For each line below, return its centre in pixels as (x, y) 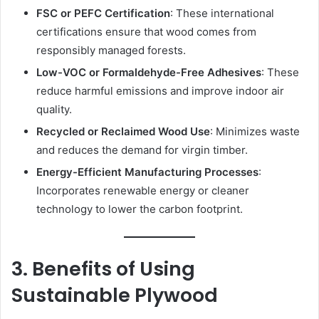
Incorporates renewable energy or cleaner (143, 190)
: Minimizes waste (255, 131)
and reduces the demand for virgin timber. (142, 150)
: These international (222, 13)
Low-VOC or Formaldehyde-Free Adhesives (149, 72)
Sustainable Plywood (115, 296)
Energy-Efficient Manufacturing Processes (147, 172)
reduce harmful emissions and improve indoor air (160, 90)
